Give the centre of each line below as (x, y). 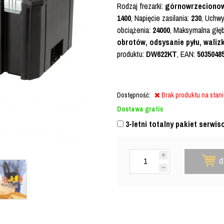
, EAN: (187, 54)
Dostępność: (134, 95)
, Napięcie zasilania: (161, 18)
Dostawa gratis (140, 109)
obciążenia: (135, 30)
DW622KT (161, 54)
